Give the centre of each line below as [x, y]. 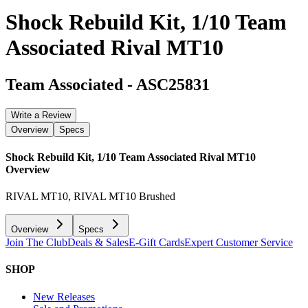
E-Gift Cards [156, 243]
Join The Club [36, 243]
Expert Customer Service [239, 243]
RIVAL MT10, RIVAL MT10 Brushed [90, 197]
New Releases [64, 296]
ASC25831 [173, 84]
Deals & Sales [98, 243]
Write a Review [41, 115]
